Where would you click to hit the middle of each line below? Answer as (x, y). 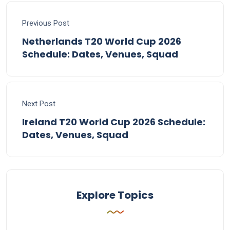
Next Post (39, 104)
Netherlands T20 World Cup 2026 (102, 42)
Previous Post (46, 23)
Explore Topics (115, 195)
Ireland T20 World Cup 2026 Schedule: (114, 122)
